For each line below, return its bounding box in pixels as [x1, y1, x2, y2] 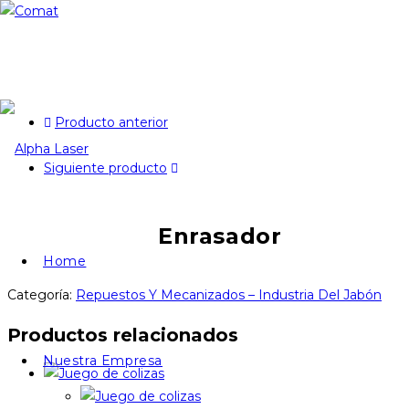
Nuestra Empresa [43, 352, 163, 369]
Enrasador [158, 222, 282, 249]
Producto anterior [55, 114, 168, 131]
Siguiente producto [44, 160, 167, 176]
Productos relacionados [7, 323, 238, 346]
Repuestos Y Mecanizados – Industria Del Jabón [76, 286, 382, 303]
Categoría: [7, 286, 76, 303]
